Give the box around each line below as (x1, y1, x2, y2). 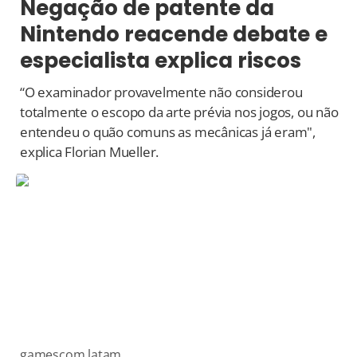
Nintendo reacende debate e (20, 20, 328, 49)
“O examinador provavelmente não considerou (20, 83, 303, 102)
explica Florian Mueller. (20, 143, 159, 162)
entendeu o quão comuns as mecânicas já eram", (20, 123, 316, 142)
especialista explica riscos (20, 46, 301, 76)
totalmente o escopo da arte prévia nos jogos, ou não (20, 103, 339, 122)
